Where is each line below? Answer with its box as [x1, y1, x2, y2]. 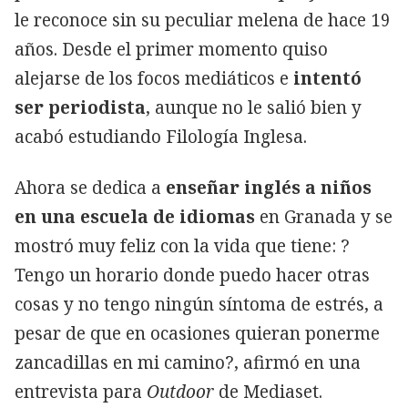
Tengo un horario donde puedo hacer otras [15, 262, 370, 287]
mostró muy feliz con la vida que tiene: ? [15, 233, 350, 258]
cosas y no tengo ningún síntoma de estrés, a [15, 291, 383, 316]
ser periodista [15, 95, 146, 119]
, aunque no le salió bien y [146, 95, 362, 119]
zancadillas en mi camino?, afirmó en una [15, 350, 361, 374]
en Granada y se [255, 204, 393, 229]
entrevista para [15, 379, 147, 403]
